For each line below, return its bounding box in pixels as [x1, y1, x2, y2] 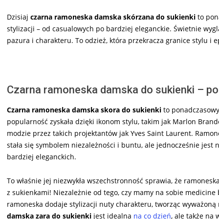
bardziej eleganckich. [7, 152, 76, 162]
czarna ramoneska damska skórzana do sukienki [30, 12, 196, 22]
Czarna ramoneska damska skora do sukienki [7, 105, 161, 115]
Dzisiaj [7, 12, 30, 22]
